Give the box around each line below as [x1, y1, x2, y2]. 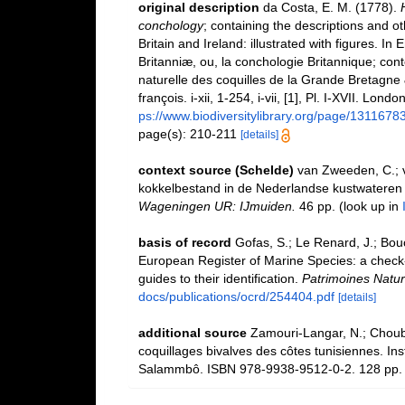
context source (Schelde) [137, 163, 294, 177]
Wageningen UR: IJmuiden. [137, 199, 296, 213]
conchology [137, 18, 203, 33]
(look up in [334, 199, 402, 213]
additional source [137, 325, 247, 340]
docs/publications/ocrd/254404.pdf [137, 289, 334, 304]
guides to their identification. [137, 271, 302, 286]
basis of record [137, 235, 231, 250]
